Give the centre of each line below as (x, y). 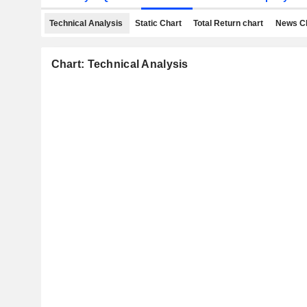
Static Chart (158, 23)
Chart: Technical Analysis (120, 64)
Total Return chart (228, 23)
